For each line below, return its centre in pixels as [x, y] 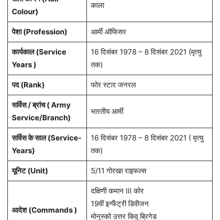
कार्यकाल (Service [39, 52]
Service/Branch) [41, 118]
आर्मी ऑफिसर [108, 32]
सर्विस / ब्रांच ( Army [41, 105]
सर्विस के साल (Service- [46, 138]
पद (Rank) [28, 85]
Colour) [25, 12]
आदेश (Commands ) [44, 210]
